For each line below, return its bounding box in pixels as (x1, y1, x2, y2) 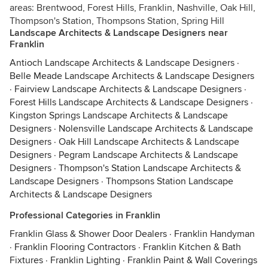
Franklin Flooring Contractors (14, 241, 136, 253)
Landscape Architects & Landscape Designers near (10, 27, 228, 39)
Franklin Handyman (174, 228, 255, 240)
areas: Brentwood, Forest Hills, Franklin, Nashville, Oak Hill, (10, 2, 255, 14)
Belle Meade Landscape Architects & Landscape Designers (10, 70, 254, 82)
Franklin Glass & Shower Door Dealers (10, 228, 167, 240)
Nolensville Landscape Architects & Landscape (59, 123, 253, 135)
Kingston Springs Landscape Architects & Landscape (10, 109, 228, 121)
